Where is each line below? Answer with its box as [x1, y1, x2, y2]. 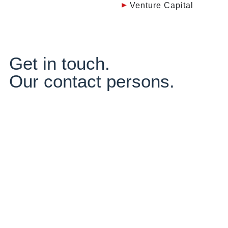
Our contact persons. [9, 71, 175, 91]
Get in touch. [9, 53, 110, 73]
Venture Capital [130, 1, 194, 10]
